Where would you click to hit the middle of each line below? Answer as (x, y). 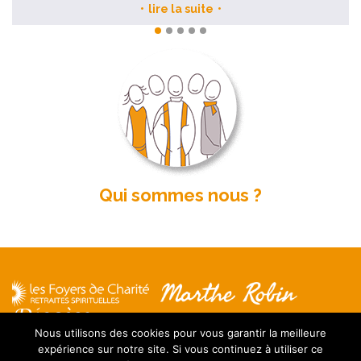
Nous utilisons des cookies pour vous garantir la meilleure (180, 333)
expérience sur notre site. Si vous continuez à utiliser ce (180, 349)
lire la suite (180, 9)
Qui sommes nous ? (180, 195)
